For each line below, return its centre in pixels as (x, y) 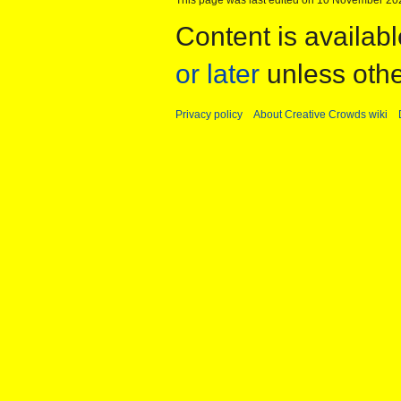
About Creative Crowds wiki (320, 114)
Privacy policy (209, 114)
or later (218, 73)
